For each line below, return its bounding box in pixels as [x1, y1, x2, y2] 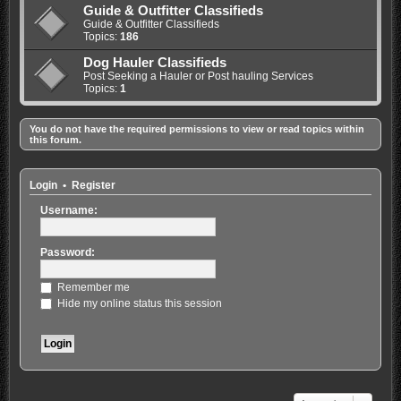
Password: [39, 245, 95, 259]
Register [71, 180, 115, 191]
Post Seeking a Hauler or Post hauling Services [82, 70, 313, 83]
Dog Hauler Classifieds [82, 55, 226, 71]
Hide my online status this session [54, 296, 222, 310]
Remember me [54, 280, 130, 294]
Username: [39, 203, 98, 217]
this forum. [29, 134, 81, 146]
